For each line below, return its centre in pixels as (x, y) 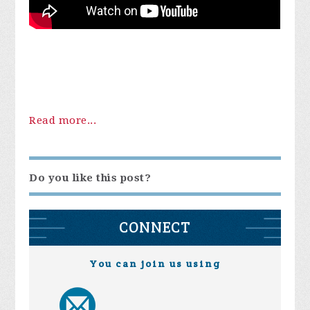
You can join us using (155, 264)
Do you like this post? (90, 178)
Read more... (63, 121)
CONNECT (155, 228)
